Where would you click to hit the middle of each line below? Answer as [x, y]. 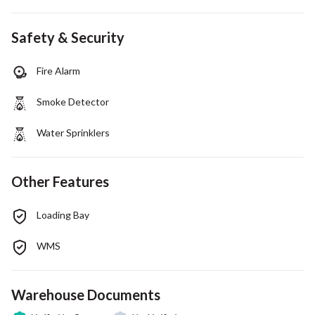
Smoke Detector [73, 101]
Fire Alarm [58, 70]
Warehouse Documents [86, 294]
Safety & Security [68, 37]
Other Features [60, 181]
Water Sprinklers [73, 132]
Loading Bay [63, 214]
